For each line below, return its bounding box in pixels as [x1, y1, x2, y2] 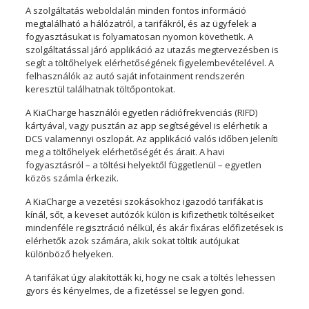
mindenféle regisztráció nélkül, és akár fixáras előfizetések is [25, 221, 283, 235]
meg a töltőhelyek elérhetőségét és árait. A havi [25, 146, 225, 159]
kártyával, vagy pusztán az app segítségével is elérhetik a [25, 119, 268, 132]
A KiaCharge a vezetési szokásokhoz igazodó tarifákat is [25, 195, 263, 208]
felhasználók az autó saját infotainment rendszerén [25, 70, 245, 83]
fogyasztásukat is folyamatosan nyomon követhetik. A [25, 30, 253, 43]
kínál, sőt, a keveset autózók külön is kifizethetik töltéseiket [25, 208, 274, 221]
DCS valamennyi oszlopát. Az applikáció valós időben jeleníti [25, 132, 278, 146]
